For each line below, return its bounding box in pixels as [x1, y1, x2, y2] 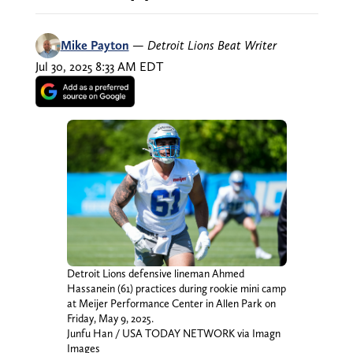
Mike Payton [60, 37, 129, 53]
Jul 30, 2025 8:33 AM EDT [35, 58, 163, 74]
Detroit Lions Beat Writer [147, 37, 277, 53]
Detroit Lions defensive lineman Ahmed [66, 266, 244, 280]
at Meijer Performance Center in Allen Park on [66, 296, 276, 310]
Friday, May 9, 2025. [66, 311, 154, 325]
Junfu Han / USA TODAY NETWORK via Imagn [66, 326, 281, 340]
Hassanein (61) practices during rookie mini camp [66, 281, 286, 295]
